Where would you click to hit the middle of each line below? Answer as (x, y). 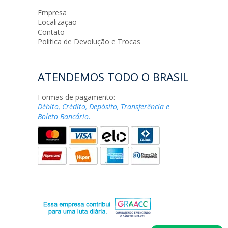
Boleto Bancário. (64, 116)
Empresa (52, 12)
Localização (57, 22)
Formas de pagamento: (76, 97)
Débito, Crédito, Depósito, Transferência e (104, 107)
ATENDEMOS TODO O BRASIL (113, 77)
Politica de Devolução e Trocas (89, 41)
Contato (51, 32)
